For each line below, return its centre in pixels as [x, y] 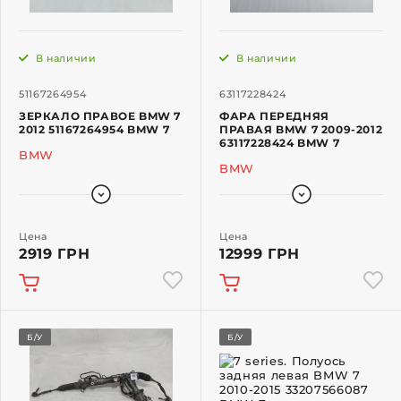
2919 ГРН [55, 254]
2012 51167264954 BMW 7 [94, 130]
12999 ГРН [260, 254]
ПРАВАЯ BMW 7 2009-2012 [301, 130]
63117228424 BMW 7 [280, 143]
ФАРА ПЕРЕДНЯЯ [274, 116]
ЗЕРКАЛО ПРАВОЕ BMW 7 [100, 116]
